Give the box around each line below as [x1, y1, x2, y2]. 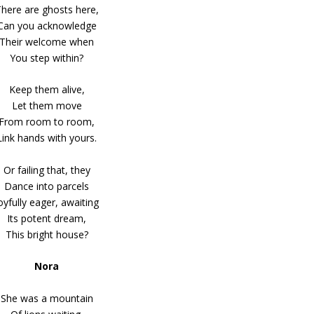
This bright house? [5, 227, 88, 241]
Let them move [11, 99, 82, 113]
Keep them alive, [8, 83, 85, 97]
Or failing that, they [3, 163, 90, 177]
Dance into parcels [4, 179, 90, 193]
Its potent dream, [7, 211, 87, 225]
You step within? [10, 51, 84, 65]
